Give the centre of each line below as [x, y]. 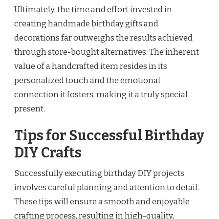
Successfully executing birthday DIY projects [99, 174]
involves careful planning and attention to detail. [107, 188]
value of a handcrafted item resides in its [91, 66]
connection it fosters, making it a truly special [101, 94]
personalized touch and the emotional [87, 80]
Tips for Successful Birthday [109, 136]
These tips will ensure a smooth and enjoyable [102, 202]
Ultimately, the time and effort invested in [93, 9]
